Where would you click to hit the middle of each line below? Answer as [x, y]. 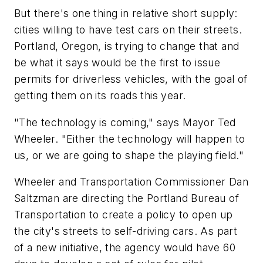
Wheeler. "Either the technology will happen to [130, 139]
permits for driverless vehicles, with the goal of [131, 79]
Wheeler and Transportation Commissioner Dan [131, 182]
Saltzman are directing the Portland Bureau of [127, 198]
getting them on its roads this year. [100, 96]
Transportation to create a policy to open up [124, 215]
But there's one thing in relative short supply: [126, 14]
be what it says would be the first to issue [117, 63]
